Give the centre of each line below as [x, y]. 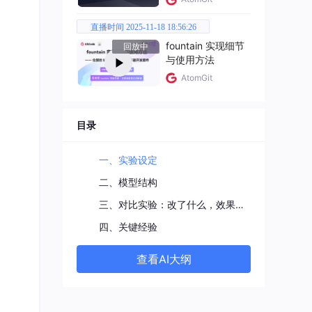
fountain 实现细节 [205, 46]
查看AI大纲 [164, 259]
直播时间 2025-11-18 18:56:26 [143, 27]
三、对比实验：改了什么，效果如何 [240, 204]
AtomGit [197, 77]
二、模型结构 [128, 182]
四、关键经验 [128, 226]
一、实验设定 [128, 159]
